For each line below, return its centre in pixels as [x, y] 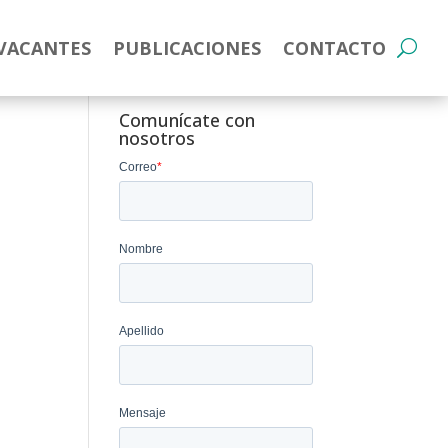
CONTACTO [334, 48]
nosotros [157, 137]
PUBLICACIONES [187, 48]
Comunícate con [187, 119]
